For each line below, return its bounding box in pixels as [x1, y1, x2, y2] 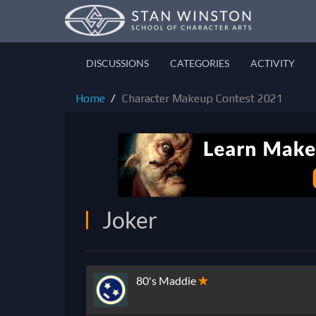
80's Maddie [136, 274, 196, 288]
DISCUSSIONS [86, 57, 149, 69]
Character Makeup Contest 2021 [122, 92, 283, 105]
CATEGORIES [170, 57, 229, 69]
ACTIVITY [250, 57, 295, 69]
